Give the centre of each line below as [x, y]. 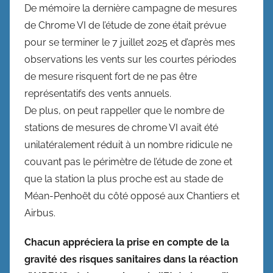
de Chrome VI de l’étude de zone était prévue [125, 25]
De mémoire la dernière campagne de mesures [131, 8]
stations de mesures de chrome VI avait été [121, 127]
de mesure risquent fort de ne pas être [111, 76]
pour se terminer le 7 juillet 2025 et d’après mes [130, 42]
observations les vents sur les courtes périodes [130, 59]
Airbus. [40, 213]
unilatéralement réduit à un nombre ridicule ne [128, 144]
